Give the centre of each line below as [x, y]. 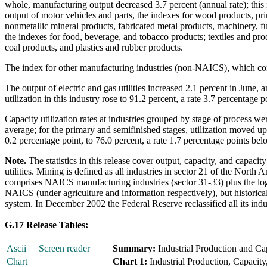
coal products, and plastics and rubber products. [94, 47]
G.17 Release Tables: [46, 225]
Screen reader [64, 248]
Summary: [134, 248]
